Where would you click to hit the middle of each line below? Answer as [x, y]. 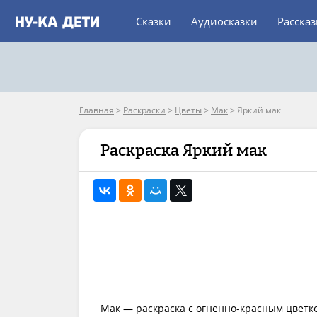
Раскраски [144, 110]
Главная [97, 110]
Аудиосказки [224, 21]
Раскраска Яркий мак [184, 150]
